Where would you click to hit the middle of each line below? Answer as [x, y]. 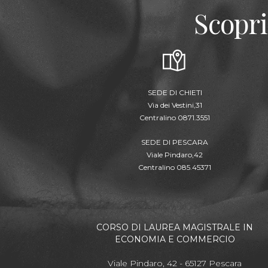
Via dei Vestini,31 [175, 105]
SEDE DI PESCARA [175, 142]
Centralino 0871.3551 [175, 118]
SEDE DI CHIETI [175, 92]
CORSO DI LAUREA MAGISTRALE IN [175, 227]
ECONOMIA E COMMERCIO [175, 239]
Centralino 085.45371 [175, 167]
